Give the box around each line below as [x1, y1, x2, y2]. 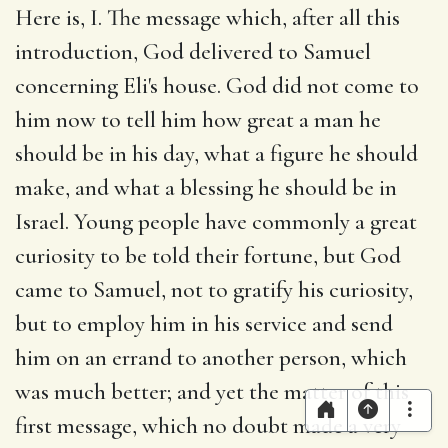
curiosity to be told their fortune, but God [15, 241, 401, 270]
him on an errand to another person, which [15, 343, 407, 372]
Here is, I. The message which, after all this [15, 3, 400, 32]
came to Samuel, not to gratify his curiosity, [15, 275, 413, 304]
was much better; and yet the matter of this [15, 377, 409, 406]
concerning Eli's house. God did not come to [15, 71, 419, 100]
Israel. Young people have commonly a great [15, 207, 417, 236]
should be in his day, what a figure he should [15, 139, 418, 168]
